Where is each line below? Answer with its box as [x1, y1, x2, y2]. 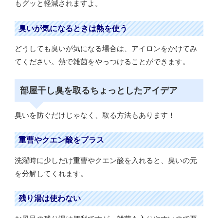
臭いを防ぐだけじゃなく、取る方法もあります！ [15, 110, 175, 119]
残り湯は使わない [18, 194, 81, 203]
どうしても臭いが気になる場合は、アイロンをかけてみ [15, 44, 197, 53]
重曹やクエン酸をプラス [18, 136, 104, 145]
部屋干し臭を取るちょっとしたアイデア [19, 85, 178, 95]
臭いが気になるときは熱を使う [18, 24, 127, 33]
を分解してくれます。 [15, 169, 88, 178]
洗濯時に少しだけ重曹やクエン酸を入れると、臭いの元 [15, 156, 197, 165]
